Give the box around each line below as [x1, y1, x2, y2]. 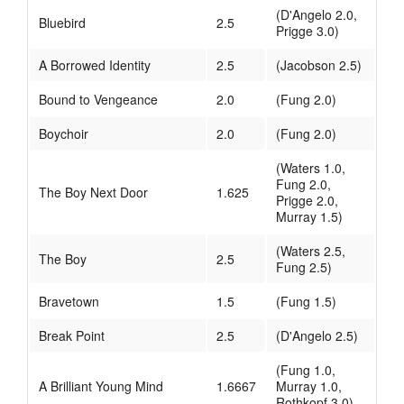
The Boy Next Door [39, 183, 148, 202]
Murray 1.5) [276, 207, 343, 226]
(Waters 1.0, [276, 159, 345, 178]
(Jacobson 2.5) [276, 56, 362, 75]
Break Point [39, 326, 105, 345]
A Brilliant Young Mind [39, 377, 163, 396]
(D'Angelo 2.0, [276, 5, 357, 24]
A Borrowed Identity [39, 56, 151, 75]
